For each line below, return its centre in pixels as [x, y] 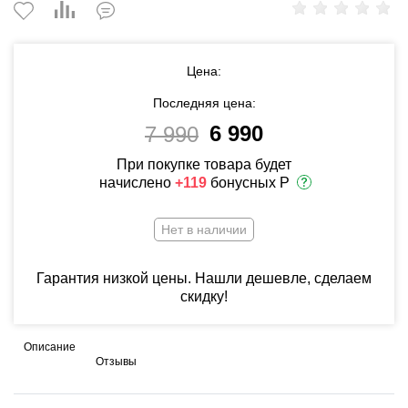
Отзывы [116, 362]
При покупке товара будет [204, 164]
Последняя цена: [204, 103]
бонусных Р [248, 183]
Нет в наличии [204, 229]
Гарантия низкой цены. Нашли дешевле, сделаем [204, 278]
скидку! [204, 296]
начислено [137, 183]
